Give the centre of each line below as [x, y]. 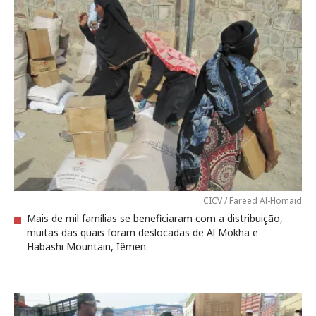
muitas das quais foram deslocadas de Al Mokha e [142, 232]
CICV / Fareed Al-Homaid [253, 201]
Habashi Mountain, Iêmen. [87, 247]
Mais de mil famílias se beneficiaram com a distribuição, [155, 218]
